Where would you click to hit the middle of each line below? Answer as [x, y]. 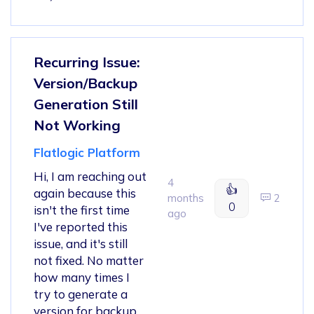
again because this [85, 193]
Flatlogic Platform [87, 152]
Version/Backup [86, 83]
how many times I [82, 277]
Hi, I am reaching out [90, 176]
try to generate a [81, 294]
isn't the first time [82, 210]
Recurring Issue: [87, 62]
